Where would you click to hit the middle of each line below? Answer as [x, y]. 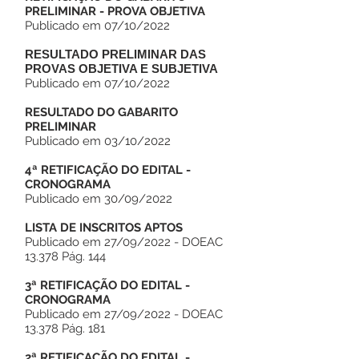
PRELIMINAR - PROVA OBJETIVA [115, 11]
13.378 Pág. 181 [65, 329]
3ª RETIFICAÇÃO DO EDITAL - [107, 285]
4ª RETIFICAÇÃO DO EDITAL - [108, 170]
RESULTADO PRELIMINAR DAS [115, 54]
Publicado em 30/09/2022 [99, 199]
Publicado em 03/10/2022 [98, 141]
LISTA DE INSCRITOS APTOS [104, 228]
